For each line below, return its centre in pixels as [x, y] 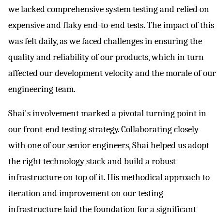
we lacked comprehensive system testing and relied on [109, 9]
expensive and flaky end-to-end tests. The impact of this [111, 25]
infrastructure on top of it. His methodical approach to [109, 178]
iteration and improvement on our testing [86, 194]
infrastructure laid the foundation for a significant [102, 209]
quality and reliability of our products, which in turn [106, 57]
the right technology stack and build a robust [92, 162]
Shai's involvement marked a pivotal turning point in [107, 114]
